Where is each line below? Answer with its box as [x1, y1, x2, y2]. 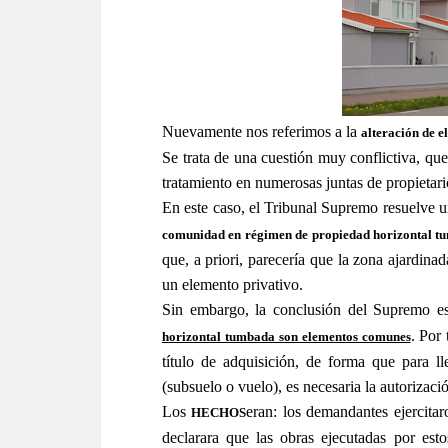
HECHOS [191, 405, 247, 420]
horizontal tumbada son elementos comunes [162, 329, 411, 344]
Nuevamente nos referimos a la [162, 123, 361, 140]
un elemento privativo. [162, 276, 303, 293]
